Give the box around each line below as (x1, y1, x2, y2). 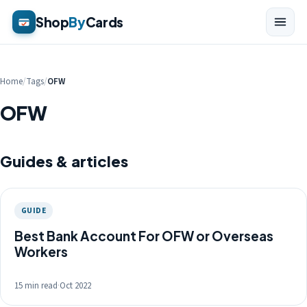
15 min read (14, 280, 58, 292)
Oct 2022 (60, 280, 91, 292)
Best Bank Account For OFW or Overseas (14, 228, 273, 244)
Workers (14, 243, 68, 260)
